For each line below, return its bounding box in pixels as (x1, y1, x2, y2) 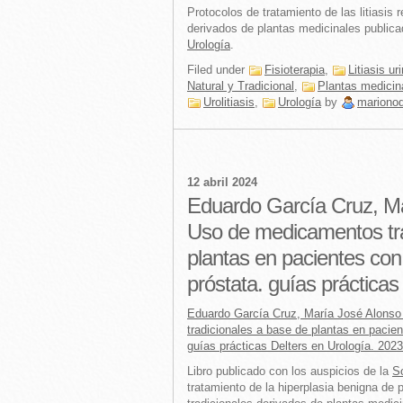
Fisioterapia (264, 63, 325, 76)
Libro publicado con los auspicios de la (187, 364, 392, 378)
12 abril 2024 (187, 175, 257, 189)
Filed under (187, 63, 248, 76)
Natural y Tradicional (187, 79, 294, 93)
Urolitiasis (203, 95, 255, 109)
